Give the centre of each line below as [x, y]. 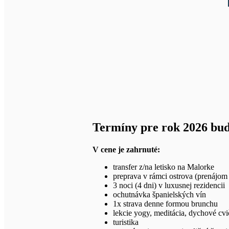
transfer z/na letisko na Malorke [163, 167]
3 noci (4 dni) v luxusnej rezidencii [169, 185]
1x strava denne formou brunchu [165, 203]
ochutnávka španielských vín [159, 194]
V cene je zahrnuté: [126, 149]
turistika [125, 222]
